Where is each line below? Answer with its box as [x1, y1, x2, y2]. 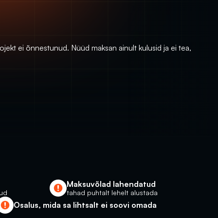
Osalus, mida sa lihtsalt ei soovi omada [14, 200, 157, 210]
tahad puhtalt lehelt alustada [67, 188, 158, 197]
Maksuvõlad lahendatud [67, 179, 156, 189]
